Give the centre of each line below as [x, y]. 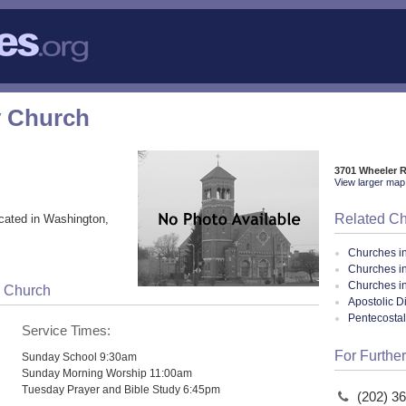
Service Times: [67, 330]
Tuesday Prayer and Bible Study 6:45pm [121, 389]
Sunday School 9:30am [80, 356]
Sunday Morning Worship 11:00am [107, 372]
